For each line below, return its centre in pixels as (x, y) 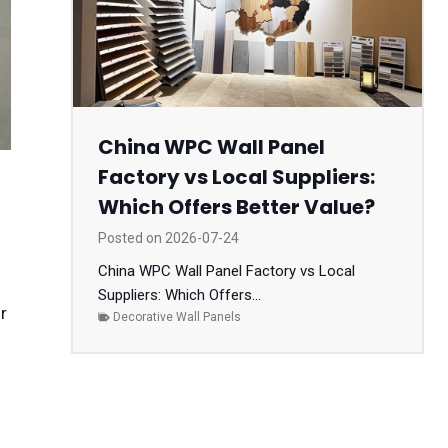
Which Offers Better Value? (236, 206)
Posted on (131, 237)
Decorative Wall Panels (176, 316)
